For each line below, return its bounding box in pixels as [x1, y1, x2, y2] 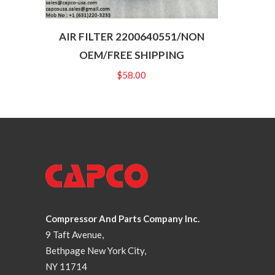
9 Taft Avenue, [45, 228, 104, 240]
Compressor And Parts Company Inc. [45, 212, 199, 224]
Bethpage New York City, [45, 244, 146, 256]
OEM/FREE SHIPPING [79, 48, 184, 61]
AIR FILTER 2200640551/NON [58, 29, 204, 43]
